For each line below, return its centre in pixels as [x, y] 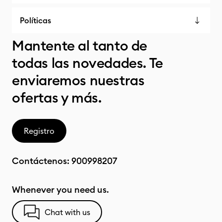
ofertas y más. [57, 98]
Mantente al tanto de [80, 46]
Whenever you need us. [60, 190]
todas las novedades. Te [87, 63]
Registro [39, 131]
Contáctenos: [42, 161]
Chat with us [67, 212]
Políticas [35, 20]
